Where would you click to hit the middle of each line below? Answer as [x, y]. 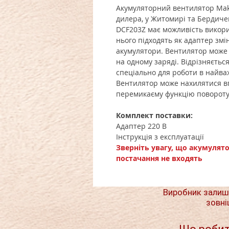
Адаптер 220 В [141, 126]
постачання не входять [159, 158]
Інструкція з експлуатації [160, 137]
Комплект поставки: [154, 116]
